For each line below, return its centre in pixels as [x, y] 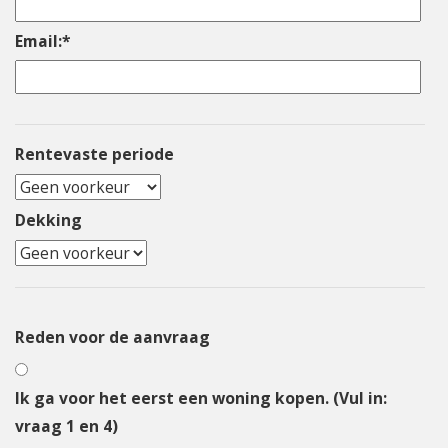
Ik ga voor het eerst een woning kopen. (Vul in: [201, 397]
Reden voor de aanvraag [112, 336]
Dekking [48, 219]
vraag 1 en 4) [66, 425]
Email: [38, 40]
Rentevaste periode [94, 153]
